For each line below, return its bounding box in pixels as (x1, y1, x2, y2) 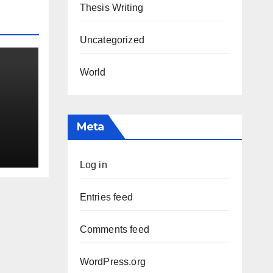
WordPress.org (79, 256, 146, 267)
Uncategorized (79, 34, 145, 45)
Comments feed (79, 224, 150, 235)
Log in (79, 159, 107, 170)
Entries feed (79, 191, 133, 202)
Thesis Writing (79, 2, 144, 13)
